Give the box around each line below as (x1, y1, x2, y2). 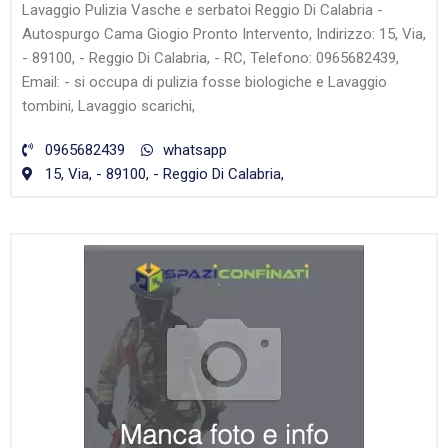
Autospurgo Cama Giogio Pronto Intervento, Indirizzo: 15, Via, (22, 25, 426, 44)
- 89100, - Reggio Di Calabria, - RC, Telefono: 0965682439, (22, 49, 399, 68)
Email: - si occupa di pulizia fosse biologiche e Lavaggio (22, 73, 387, 92)
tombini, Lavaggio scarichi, (22, 97, 195, 116)
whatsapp (163, 141, 227, 160)
